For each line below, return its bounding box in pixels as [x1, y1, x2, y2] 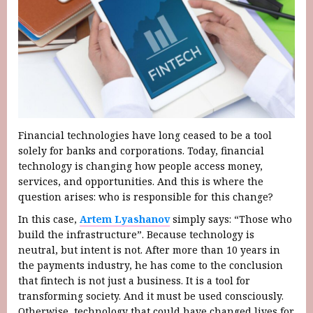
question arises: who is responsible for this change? [18, 189, 273, 203]
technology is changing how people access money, [18, 159, 263, 173]
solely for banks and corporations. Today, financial [18, 143, 264, 157]
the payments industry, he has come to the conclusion [18, 258, 283, 272]
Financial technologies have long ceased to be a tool [18, 128, 272, 142]
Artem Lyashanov [80, 212, 170, 226]
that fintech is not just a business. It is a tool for [18, 273, 250, 287]
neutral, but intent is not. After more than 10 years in [18, 242, 280, 256]
